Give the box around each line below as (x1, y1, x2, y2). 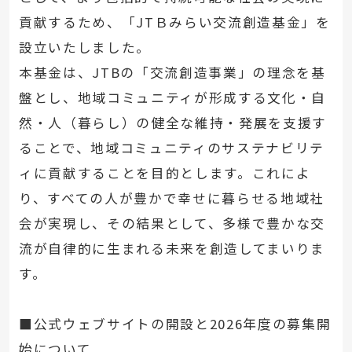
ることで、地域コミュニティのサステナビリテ (18, 137, 324, 157)
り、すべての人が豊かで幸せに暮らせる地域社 (18, 188, 324, 207)
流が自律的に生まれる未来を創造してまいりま (18, 238, 325, 258)
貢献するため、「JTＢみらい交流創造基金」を (18, 12, 331, 31)
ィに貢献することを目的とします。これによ (18, 163, 311, 182)
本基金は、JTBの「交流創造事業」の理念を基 (18, 62, 326, 82)
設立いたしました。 (18, 37, 151, 57)
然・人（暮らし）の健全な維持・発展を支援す (18, 112, 327, 132)
